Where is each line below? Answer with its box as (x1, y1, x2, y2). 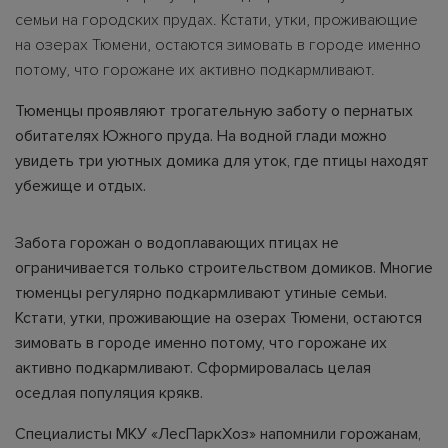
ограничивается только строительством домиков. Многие (15, 257, 433, 278)
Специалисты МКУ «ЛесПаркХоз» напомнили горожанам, (15, 423, 421, 444)
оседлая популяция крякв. (15, 382, 203, 403)
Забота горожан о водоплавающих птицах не (15, 232, 339, 253)
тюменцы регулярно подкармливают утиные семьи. (15, 282, 387, 303)
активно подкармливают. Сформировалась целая (15, 357, 371, 378)
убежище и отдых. (15, 175, 146, 196)
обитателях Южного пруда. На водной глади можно (15, 125, 387, 146)
